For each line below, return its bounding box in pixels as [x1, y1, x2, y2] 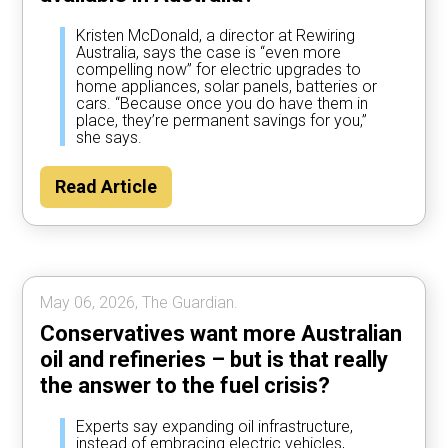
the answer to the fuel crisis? [40, 373, 331, 399]
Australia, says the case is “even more [76, 43, 342, 63]
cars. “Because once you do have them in [76, 94, 369, 114]
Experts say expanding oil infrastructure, [76, 417, 354, 437]
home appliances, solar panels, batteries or [76, 77, 378, 97]
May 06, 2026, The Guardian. [40, 293, 239, 313]
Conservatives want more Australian [40, 321, 403, 347]
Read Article [55, 176, 158, 198]
